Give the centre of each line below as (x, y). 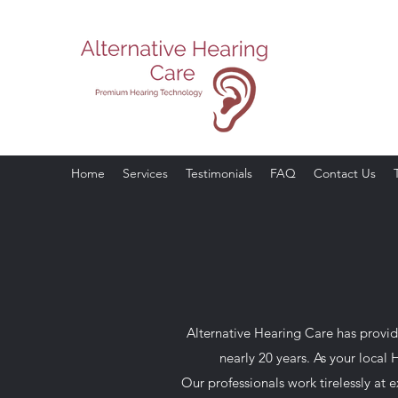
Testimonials (219, 173)
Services (145, 173)
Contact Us (345, 173)
